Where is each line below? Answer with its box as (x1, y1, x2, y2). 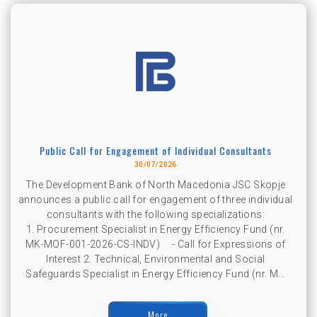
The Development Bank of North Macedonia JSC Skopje (25, 178, 286, 190)
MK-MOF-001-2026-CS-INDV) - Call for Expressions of (25, 238, 286, 250)
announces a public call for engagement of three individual (18, 193, 293, 205)
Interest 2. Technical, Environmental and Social (46, 253, 265, 265)
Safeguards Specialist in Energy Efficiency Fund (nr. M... (25, 267, 286, 279)
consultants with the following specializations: (46, 208, 265, 220)
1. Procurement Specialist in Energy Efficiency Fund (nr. (25, 223, 285, 235)
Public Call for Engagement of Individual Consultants (39, 142, 272, 158)
